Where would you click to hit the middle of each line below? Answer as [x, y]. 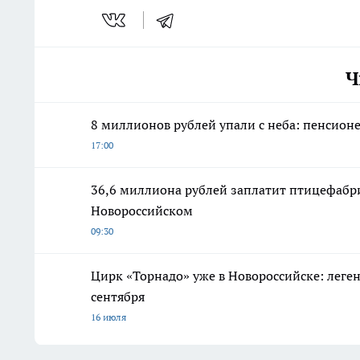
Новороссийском [142, 211]
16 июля [108, 317]
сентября [118, 297]
